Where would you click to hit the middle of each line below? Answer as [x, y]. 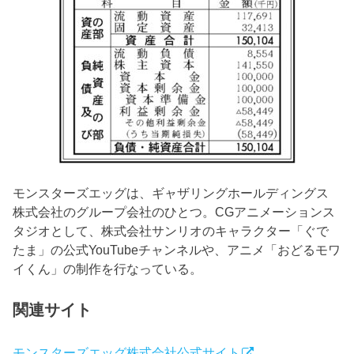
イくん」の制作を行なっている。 [108, 269]
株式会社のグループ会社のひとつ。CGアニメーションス [174, 212]
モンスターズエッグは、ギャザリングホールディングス [171, 193]
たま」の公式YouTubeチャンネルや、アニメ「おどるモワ [177, 250]
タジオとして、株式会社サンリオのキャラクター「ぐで [171, 231]
